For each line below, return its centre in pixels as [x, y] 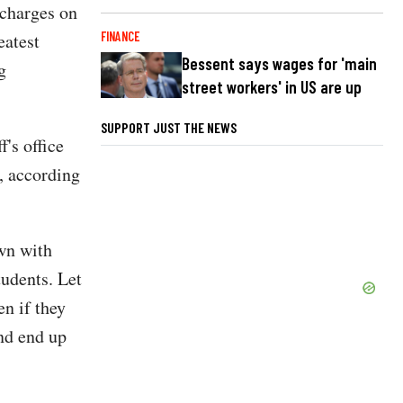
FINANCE [120, 36]
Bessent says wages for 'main [279, 64]
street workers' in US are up [272, 87]
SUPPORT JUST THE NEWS [169, 127]
